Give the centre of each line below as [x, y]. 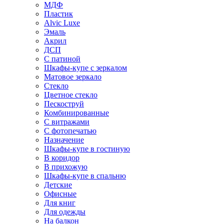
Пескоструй [64, 104]
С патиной [62, 59]
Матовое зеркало [73, 77]
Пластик [58, 14]
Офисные [60, 194]
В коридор [62, 158]
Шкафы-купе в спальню [85, 176]
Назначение [64, 140]
